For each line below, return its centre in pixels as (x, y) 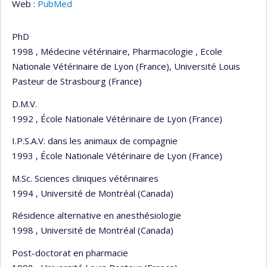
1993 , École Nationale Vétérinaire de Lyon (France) (117, 156)
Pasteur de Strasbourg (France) (77, 81)
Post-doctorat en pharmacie (70, 252)
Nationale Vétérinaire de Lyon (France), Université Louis (126, 66)
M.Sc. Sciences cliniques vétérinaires (85, 178)
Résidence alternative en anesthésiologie (97, 215)
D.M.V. (24, 103)
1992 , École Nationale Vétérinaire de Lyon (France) (117, 118)
